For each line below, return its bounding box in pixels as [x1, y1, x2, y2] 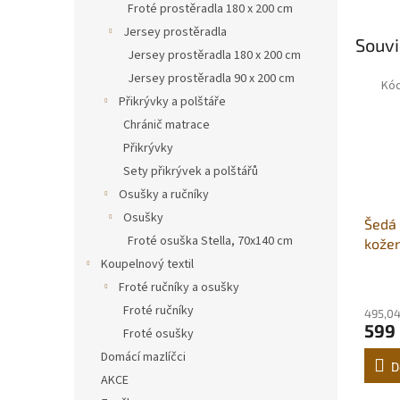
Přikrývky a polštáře [119, 93, 226, 111]
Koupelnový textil [101, 255, 194, 273]
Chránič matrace [123, 116, 210, 134]
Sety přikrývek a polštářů [123, 162, 258, 180]
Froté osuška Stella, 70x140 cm [128, 232, 293, 250]
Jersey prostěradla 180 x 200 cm [128, 46, 301, 64]
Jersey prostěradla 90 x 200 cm [128, 70, 295, 87]
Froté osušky [123, 325, 194, 343]
